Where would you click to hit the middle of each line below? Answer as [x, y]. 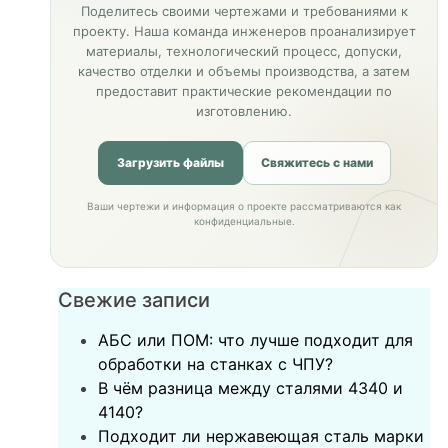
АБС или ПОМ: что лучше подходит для [256, 340]
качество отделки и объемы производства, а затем [244, 71]
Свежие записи [134, 300]
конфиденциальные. [244, 221]
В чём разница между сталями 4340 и [251, 388]
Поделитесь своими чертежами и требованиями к [244, 11]
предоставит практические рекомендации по [244, 91]
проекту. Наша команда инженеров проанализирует [244, 31]
